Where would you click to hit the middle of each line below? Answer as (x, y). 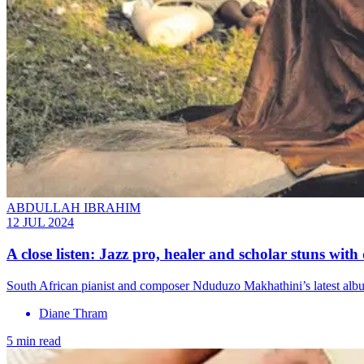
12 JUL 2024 (40, 223)
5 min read (34, 340)
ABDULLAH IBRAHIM (74, 208)
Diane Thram (73, 313)
